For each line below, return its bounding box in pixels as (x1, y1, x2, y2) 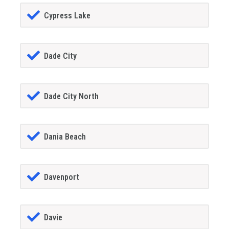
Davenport (43, 172, 79, 182)
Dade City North (43, 91, 99, 102)
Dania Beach (43, 132, 86, 142)
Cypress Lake (43, 11, 90, 21)
